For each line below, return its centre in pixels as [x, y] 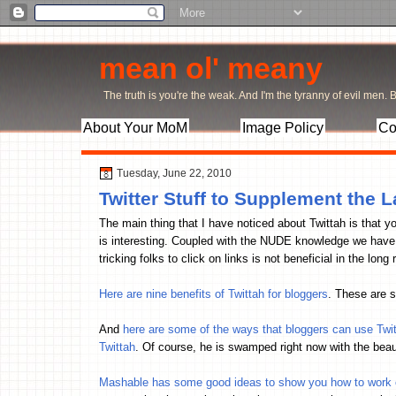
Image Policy [283, 128]
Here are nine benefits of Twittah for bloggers [213, 293]
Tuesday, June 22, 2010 [174, 173]
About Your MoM [135, 128]
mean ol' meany [211, 68]
